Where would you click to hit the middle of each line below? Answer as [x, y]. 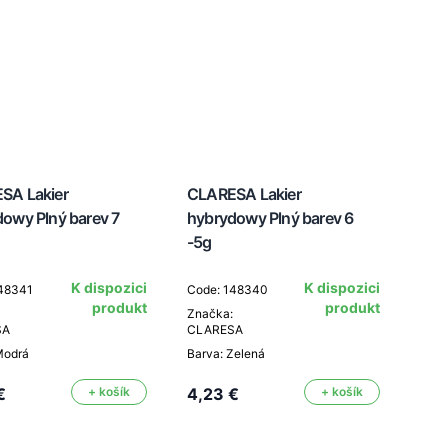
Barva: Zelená [226, 353]
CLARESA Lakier [244, 194]
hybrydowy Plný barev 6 [270, 218]
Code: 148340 [227, 289]
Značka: [210, 313]
